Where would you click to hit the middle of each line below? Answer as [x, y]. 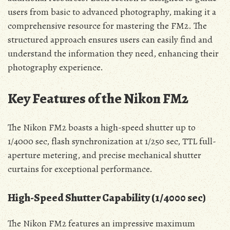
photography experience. [55, 68]
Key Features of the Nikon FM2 [98, 99]
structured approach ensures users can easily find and [110, 40]
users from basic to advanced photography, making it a [112, 12]
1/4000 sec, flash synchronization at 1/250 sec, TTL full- [112, 141]
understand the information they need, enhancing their [113, 54]
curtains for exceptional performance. [80, 169]
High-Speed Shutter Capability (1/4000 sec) [107, 197]
